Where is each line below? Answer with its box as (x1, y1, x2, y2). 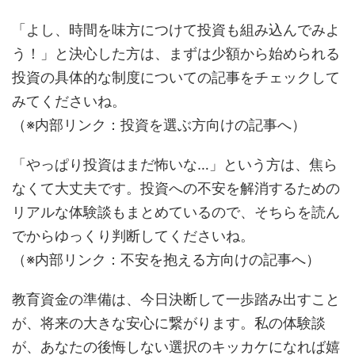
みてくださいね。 (12, 93, 126, 109)
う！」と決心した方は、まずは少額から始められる (12, 45, 340, 62)
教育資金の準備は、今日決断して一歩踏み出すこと (12, 291, 340, 307)
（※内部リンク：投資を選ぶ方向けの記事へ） (12, 116, 306, 133)
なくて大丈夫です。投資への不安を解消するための (12, 180, 340, 197)
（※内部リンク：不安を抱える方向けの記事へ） (12, 251, 320, 268)
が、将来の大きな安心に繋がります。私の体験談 (12, 315, 326, 331)
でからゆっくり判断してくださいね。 (12, 227, 254, 244)
